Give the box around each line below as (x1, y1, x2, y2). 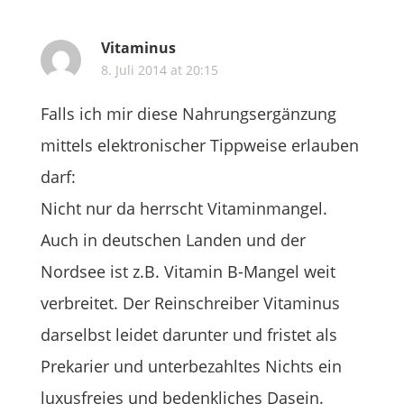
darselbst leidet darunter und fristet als (40, 324, 337, 345)
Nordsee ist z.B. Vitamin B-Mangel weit (40, 261, 335, 282)
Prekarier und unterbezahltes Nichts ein (40, 355, 342, 377)
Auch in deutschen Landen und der (40, 229, 306, 251)
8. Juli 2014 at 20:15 (100, 61, 218, 78)
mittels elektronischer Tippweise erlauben (40, 134, 359, 156)
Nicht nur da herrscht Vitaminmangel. (40, 197, 327, 219)
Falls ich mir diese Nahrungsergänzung (40, 103, 336, 124)
